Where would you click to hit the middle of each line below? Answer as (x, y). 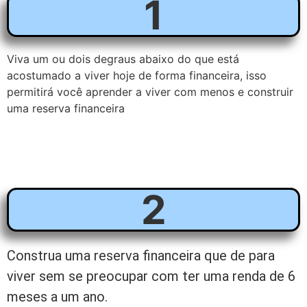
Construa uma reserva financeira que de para (141, 256)
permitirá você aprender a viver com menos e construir (150, 92)
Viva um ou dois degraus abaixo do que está (123, 59)
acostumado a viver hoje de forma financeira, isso (137, 76)
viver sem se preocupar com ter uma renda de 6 (151, 277)
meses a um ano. (57, 297)
